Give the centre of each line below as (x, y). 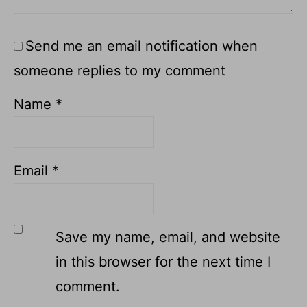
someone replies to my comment (120, 70)
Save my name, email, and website (168, 237)
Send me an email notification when (142, 46)
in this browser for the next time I (163, 261)
